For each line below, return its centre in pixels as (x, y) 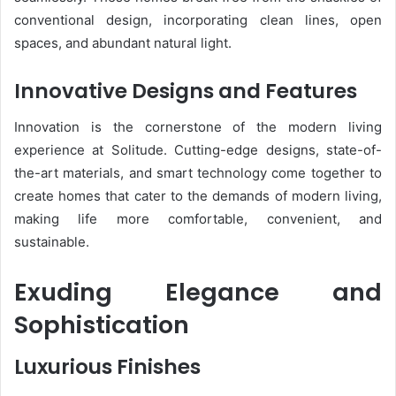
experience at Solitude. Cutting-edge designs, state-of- (198, 149)
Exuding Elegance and (198, 292)
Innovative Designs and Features (186, 91)
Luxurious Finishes (107, 367)
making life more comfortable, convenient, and (198, 218)
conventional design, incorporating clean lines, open (198, 20)
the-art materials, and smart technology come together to (198, 172)
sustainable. (52, 241)
